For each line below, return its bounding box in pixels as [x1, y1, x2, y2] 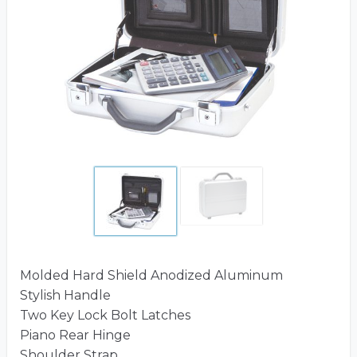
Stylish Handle [20, 287, 111, 303]
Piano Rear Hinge [20, 327, 131, 343]
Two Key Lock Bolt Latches [20, 307, 190, 323]
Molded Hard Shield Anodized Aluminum [20, 267, 283, 283]
